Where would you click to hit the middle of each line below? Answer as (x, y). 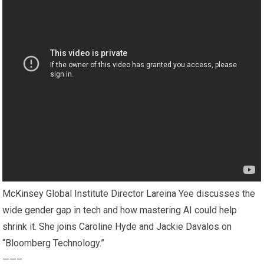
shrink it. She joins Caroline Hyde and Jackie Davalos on (117, 227)
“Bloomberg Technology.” (54, 243)
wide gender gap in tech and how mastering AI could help (120, 210)
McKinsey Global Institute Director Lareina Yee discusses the (129, 194)
